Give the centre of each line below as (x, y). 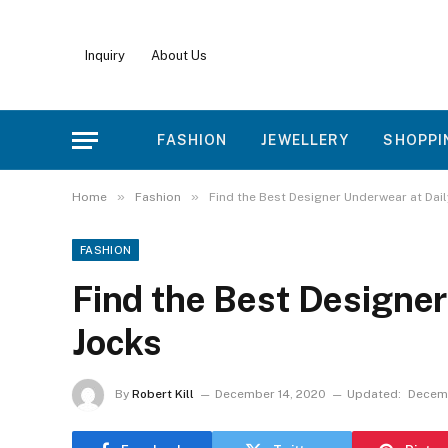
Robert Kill (163, 394)
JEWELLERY (305, 140)
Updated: (374, 394)
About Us (179, 55)
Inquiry (105, 55)
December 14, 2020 (270, 394)
